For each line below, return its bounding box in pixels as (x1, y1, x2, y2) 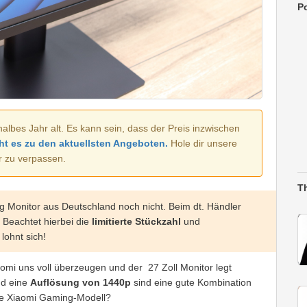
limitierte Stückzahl (92, 216, 181, 228)
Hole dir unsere (168, 138, 237, 149)
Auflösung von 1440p (30, 277, 131, 288)
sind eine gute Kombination (131, 277, 251, 288)
